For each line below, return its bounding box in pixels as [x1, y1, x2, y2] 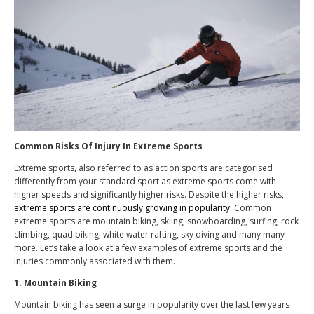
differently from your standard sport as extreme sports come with [14, 175, 276, 188]
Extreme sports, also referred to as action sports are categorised [14, 162, 273, 175]
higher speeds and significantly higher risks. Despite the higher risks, [14, 189, 284, 201]
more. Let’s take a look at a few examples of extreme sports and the [14, 242, 282, 254]
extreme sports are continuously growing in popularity [14, 202, 230, 214]
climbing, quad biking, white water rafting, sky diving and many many [14, 228, 285, 241]
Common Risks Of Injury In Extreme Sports [14, 140, 203, 153]
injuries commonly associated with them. [14, 255, 175, 268]
